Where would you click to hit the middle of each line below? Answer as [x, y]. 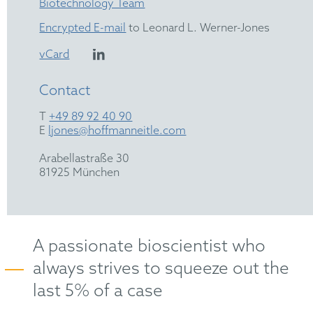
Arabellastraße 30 [85, 159]
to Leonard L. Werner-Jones [198, 28]
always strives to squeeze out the [161, 269]
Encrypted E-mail [83, 28]
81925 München [80, 173]
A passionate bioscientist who [150, 247]
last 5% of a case [98, 291]
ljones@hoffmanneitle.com [117, 131]
